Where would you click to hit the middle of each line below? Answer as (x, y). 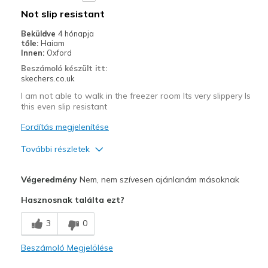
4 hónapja (76, 33)
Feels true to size (129, 252)
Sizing (33, 252)
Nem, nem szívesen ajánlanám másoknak (158, 179)
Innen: (32, 52)
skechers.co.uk (47, 78)
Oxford (59, 52)
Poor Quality (46, 188)
